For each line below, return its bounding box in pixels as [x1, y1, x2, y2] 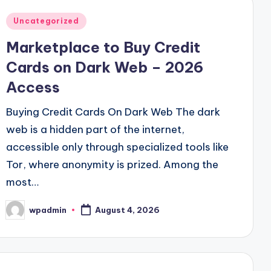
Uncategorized [13, 16, 79, 26]
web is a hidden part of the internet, [6, 123, 185, 137]
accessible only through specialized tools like [6, 140, 229, 154]
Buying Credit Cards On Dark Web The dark [6, 105, 221, 119]
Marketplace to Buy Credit [6, 38, 201, 57]
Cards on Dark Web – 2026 [6, 58, 204, 77]
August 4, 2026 [95, 205, 160, 215]
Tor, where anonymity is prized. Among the [6, 158, 219, 172]
